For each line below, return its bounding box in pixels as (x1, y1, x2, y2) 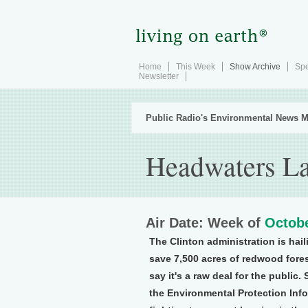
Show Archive (230, 62, 280, 71)
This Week (176, 62, 215, 71)
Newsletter (139, 71, 179, 81)
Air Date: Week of (146, 215, 265, 230)
